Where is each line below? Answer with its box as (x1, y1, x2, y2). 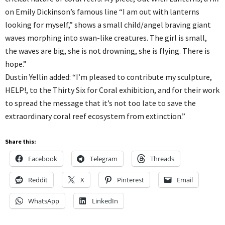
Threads (150, 154, 174, 163)
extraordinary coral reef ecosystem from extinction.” (5, 110, 185, 121)
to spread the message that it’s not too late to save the (5, 97, 196, 108)
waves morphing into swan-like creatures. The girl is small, (5, 32, 207, 43)
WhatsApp (28, 196, 59, 205)
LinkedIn (92, 196, 118, 205)
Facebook (28, 154, 57, 163)
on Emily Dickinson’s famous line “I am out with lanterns (5, 6, 199, 17)
